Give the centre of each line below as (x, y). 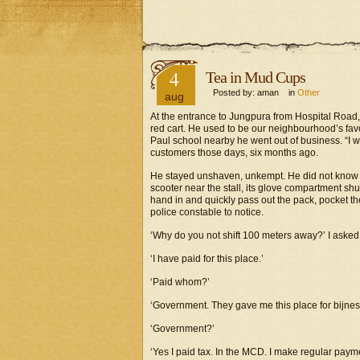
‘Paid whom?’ (180, 282)
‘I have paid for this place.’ (207, 259)
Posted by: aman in (252, 92)
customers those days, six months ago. (234, 153)
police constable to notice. (207, 212)
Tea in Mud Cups (256, 77)
